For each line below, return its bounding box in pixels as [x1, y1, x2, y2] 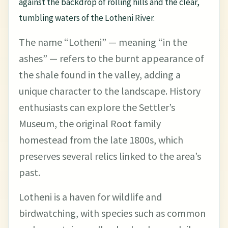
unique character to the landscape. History [19, 84, 201, 97]
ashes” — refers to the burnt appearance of [19, 52, 204, 65]
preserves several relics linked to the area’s [19, 150, 201, 162]
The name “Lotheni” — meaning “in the [19, 36, 187, 48]
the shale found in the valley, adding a [19, 68, 181, 81]
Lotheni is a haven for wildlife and [19, 190, 162, 203]
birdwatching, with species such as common [19, 207, 206, 219]
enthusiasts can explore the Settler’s [19, 101, 175, 113]
